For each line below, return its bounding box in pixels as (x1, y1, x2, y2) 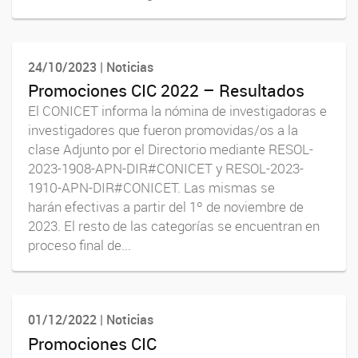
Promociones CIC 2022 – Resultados (28, 79, 304, 102)
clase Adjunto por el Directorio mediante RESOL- (28, 141, 313, 159)
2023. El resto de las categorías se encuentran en (28, 217, 320, 236)
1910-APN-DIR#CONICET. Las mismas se (28, 179, 275, 197)
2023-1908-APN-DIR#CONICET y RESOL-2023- (28, 160, 304, 178)
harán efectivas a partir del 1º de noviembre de (28, 198, 304, 217)
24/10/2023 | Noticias (28, 58, 153, 76)
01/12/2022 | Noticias (28, 311, 153, 329)
